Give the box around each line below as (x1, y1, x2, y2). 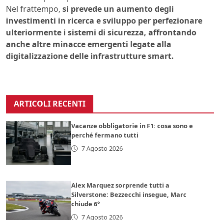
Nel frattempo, (6, 3, 62, 15)
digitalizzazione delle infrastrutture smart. (6, 51, 174, 62)
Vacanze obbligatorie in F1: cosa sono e (71, 121, 193, 131)
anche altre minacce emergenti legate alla (6, 39, 171, 50)
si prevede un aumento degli (62, 3, 174, 15)
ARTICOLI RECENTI (14, 98, 85, 110)
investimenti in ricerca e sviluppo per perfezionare (6, 15, 202, 27)
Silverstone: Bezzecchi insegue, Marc (71, 190, 187, 199)
